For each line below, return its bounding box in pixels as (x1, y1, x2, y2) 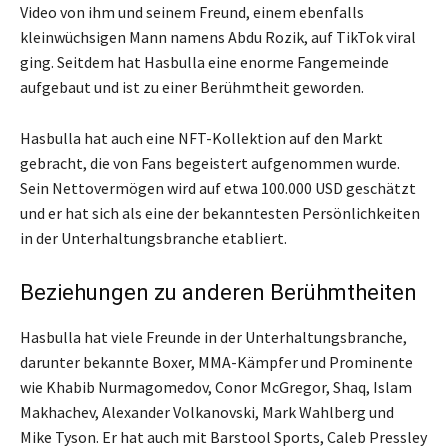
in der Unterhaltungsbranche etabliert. (20, 227, 287, 248)
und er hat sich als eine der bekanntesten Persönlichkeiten (20, 202, 420, 223)
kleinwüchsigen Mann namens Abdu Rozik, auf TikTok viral (20, 26, 416, 47)
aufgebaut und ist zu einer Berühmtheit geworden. (20, 76, 364, 97)
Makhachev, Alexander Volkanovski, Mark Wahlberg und (20, 401, 394, 422)
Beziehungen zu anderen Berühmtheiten (20, 279, 417, 305)
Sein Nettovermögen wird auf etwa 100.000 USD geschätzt (20, 177, 416, 198)
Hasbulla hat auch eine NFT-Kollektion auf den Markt (20, 127, 383, 148)
